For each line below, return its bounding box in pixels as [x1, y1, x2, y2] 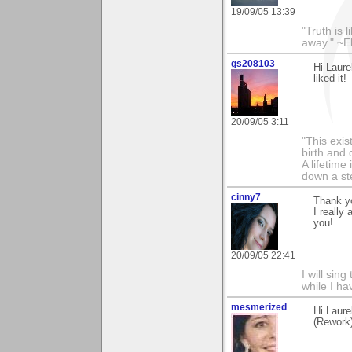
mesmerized [231, 302, 287, 313]
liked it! [313, 73, 346, 85]
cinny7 [231, 192, 261, 203]
